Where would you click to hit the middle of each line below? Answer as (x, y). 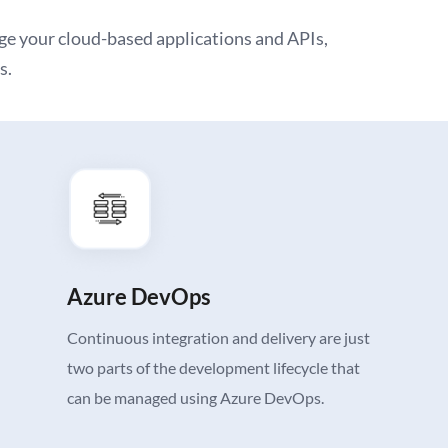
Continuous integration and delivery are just (219, 338)
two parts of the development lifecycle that (214, 368)
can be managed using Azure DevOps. (196, 398)
